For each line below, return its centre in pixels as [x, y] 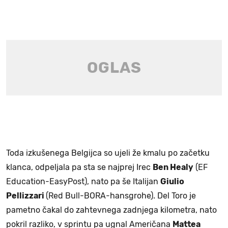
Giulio [172, 181]
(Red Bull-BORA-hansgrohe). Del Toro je [121, 195]
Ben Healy [173, 167]
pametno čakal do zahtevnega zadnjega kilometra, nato [111, 210]
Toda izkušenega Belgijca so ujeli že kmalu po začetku [108, 153]
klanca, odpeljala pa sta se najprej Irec [79, 167]
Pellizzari [26, 195]
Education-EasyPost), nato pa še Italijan [83, 181]
